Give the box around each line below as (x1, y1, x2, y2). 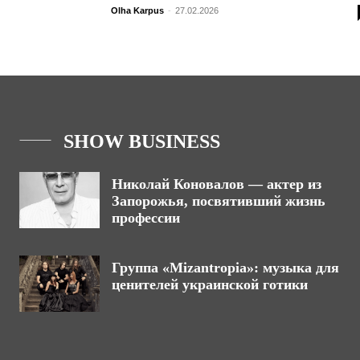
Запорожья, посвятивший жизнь (112, 193, 325, 209)
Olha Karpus (111, 6, 164, 15)
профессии (112, 210, 180, 226)
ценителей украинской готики (112, 276, 308, 292)
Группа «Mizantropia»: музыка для (112, 260, 339, 276)
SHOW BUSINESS (63, 131, 220, 152)
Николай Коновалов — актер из (112, 176, 321, 192)
